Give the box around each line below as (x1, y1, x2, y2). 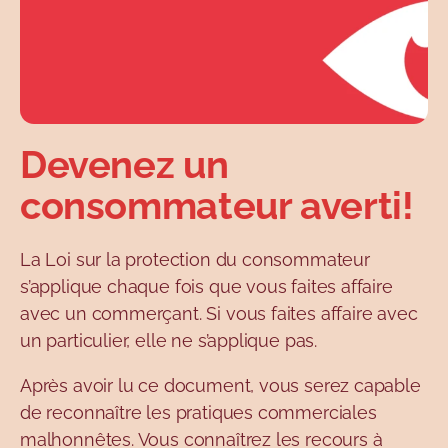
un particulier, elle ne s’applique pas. (20, 329, 317, 351)
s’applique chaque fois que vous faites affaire (20, 275, 393, 297)
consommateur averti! (20, 182, 414, 228)
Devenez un (20, 141, 229, 187)
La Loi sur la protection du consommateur (20, 248, 370, 270)
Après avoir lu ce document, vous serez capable (20, 374, 421, 396)
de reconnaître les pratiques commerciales (20, 401, 377, 423)
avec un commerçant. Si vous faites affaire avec (20, 302, 418, 324)
